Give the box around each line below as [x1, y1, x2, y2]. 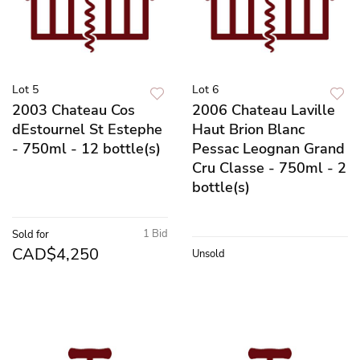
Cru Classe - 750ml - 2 [192, 157, 346, 178]
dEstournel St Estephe [12, 119, 162, 139]
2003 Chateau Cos [12, 100, 135, 120]
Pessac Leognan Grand [192, 138, 345, 158]
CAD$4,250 [12, 243, 99, 265]
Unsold [192, 246, 225, 261]
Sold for [12, 227, 49, 242]
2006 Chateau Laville [192, 100, 335, 120]
